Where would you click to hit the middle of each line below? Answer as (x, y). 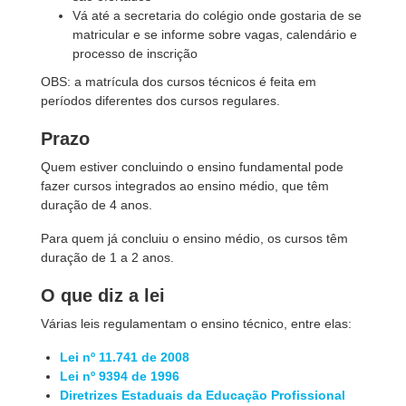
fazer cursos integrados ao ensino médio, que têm (185, 186)
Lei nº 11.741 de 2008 (125, 357)
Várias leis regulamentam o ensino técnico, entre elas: (196, 324)
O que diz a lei (103, 295)
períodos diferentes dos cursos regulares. (160, 101)
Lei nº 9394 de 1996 (120, 376)
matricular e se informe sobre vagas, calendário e (215, 34)
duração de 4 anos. (97, 205)
